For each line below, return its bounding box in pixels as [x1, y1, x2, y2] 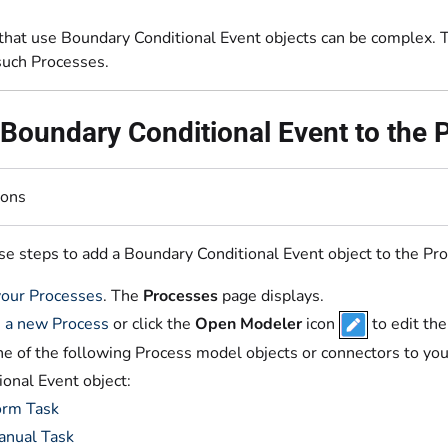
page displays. [218, 285, 324, 307]
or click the [109, 313, 195, 335]
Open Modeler [195, 313, 302, 335]
